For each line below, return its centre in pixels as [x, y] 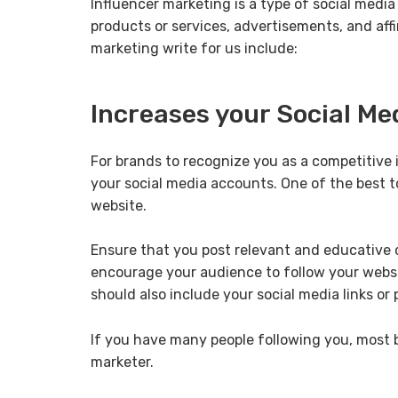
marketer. [122, 362]
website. [119, 205]
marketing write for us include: [194, 48]
